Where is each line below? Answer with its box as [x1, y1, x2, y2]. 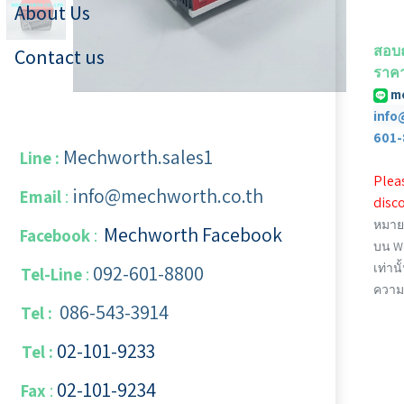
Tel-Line [21, 263, 82, 285]
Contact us [14, 44, 105, 69]
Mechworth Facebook [104, 222, 282, 247]
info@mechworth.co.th [72, 183, 263, 208]
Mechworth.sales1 [63, 144, 213, 170]
